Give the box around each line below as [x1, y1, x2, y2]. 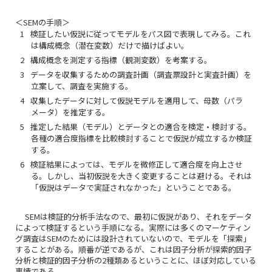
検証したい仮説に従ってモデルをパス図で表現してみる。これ [30, 28, 251, 39]
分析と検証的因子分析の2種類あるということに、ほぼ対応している [15, 254, 256, 266]
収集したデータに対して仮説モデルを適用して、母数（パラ [30, 95, 243, 106]
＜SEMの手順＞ [15, 16, 70, 28]
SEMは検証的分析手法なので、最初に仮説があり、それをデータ [15, 211, 252, 222]
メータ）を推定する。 [31, 106, 110, 118]
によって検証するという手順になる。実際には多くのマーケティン [15, 222, 251, 233]
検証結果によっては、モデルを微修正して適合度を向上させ [30, 158, 243, 170]
